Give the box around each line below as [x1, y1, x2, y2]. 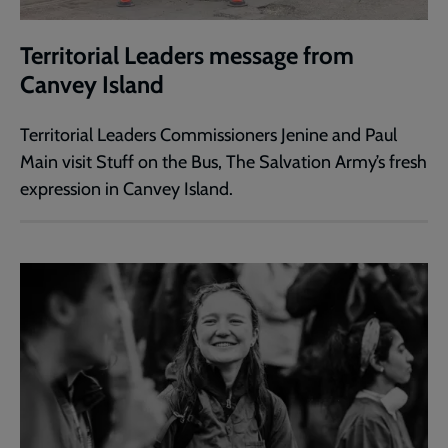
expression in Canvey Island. [20, 177, 233, 200]
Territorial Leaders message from [20, 40, 354, 70]
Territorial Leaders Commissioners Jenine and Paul [20, 123, 397, 146]
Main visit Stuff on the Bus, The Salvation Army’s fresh [20, 150, 427, 173]
